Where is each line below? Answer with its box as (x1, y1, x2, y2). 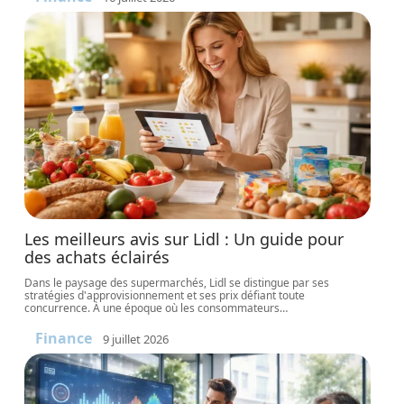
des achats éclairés (24, 246, 170, 268)
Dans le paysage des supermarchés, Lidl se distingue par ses (24, 275, 330, 290)
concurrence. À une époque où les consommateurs (24, 300, 280, 316)
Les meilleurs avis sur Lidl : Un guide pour (24, 228, 344, 250)
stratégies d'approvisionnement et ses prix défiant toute (24, 288, 306, 303)
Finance (35, 328, 93, 348)
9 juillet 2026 (103, 330, 170, 347)
